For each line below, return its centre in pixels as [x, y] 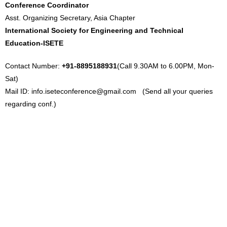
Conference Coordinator [47, 5]
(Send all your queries [175, 91]
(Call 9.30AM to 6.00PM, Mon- [166, 66]
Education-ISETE [34, 43]
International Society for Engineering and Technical [94, 30]
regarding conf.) [31, 104]
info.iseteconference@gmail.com [84, 91]
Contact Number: [33, 66]
